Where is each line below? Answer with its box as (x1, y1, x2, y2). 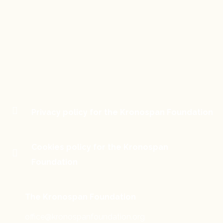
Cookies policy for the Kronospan (31, 142, 168, 152)
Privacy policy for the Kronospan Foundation (31, 108, 213, 117)
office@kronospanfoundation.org (25, 212, 145, 222)
